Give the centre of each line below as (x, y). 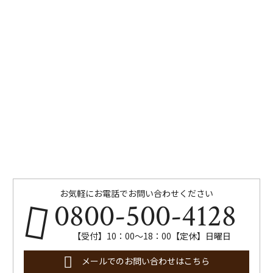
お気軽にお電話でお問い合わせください (136, 193)
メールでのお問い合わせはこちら (144, 261)
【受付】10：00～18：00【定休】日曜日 (152, 236)
